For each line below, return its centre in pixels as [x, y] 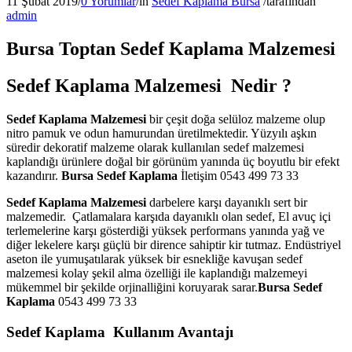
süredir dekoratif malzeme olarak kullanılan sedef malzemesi [155, 148]
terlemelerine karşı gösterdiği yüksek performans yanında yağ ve [165, 231]
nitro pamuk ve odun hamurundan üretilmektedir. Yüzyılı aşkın [161, 134]
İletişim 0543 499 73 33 [238, 176]
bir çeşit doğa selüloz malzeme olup [236, 119]
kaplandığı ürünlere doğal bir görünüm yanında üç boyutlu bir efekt [173, 162]
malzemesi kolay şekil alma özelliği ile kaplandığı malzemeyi [157, 273]
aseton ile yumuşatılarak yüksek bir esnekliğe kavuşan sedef [154, 259]
